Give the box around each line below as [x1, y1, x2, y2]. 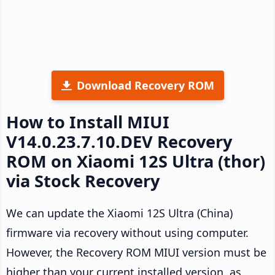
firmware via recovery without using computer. [6, 225, 249, 240]
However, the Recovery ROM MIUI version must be [6, 244, 266, 260]
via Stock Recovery [6, 169, 160, 192]
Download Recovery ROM [76, 77, 214, 93]
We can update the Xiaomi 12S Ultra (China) [6, 205, 233, 220]
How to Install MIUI [6, 110, 169, 133]
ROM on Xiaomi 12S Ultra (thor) [6, 149, 265, 172]
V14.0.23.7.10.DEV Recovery [6, 130, 232, 153]
